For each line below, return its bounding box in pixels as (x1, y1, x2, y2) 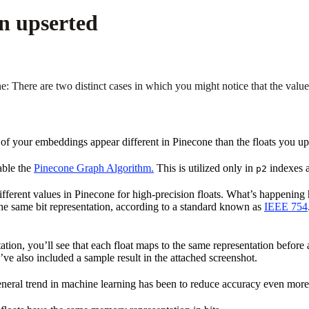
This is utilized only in (154, 161, 256, 174)
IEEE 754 (264, 200, 308, 212)
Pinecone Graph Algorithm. (34, 161, 154, 174)
